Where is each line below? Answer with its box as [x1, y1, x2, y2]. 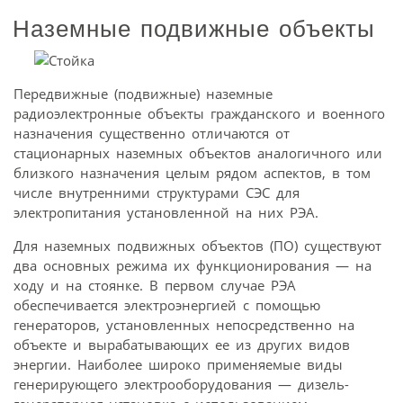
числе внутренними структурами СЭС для [13, 184, 300, 201]
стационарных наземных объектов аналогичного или [13, 144, 382, 162]
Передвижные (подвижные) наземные [13, 85, 273, 103]
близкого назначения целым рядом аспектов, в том [13, 164, 371, 182]
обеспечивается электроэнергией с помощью [13, 296, 320, 314]
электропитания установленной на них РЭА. [13, 203, 318, 221]
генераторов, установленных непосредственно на [13, 316, 354, 334]
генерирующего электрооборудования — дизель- [13, 375, 349, 393]
